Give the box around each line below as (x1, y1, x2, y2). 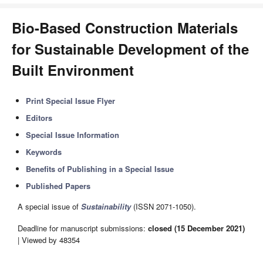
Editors (26, 112, 53, 123)
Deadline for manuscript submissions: (18, 222, 148, 234)
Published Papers (26, 180, 91, 191)
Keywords (26, 146, 62, 157)
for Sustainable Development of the (12, 39, 249, 59)
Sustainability (81, 201, 131, 213)
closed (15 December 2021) (148, 222, 245, 234)
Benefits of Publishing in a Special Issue (26, 163, 174, 174)
